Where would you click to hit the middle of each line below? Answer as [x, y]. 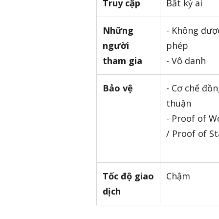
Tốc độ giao [128, 176]
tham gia [122, 61]
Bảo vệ [118, 88]
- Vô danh [186, 61]
